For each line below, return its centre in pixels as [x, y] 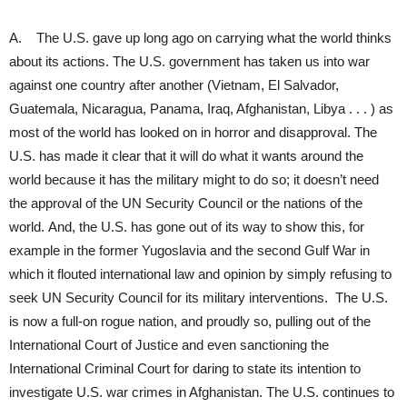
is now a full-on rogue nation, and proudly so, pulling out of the [190, 321]
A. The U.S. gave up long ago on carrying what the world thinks [200, 37]
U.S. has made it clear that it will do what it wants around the [186, 155]
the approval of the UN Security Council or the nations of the [186, 203]
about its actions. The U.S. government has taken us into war [189, 61]
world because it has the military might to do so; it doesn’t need [194, 179]
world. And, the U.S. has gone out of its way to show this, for [187, 226]
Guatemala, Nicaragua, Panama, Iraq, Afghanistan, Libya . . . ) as [201, 108]
